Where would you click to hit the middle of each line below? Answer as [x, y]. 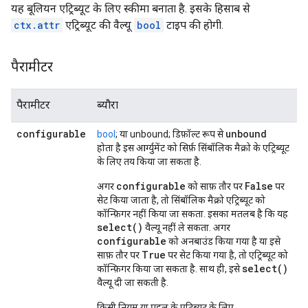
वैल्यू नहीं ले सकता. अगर [187, 228]
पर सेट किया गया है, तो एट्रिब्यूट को [227, 255]
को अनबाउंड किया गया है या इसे [223, 241]
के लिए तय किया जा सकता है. [149, 162]
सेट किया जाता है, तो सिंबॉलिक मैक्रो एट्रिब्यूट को [181, 200]
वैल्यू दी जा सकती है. [133, 283]
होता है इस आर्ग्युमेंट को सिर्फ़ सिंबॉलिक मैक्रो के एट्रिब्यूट [193, 148]
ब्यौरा [108, 105]
